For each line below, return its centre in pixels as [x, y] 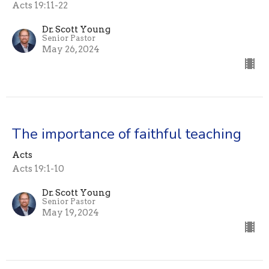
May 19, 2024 [71, 213]
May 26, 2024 [71, 50]
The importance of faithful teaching [127, 134]
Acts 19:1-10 [38, 169]
